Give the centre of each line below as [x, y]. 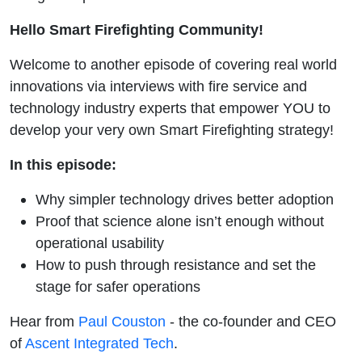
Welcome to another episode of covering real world [173, 64]
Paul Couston [122, 321]
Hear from [44, 321]
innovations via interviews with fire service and [158, 86]
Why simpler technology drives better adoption [185, 199]
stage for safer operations [118, 286]
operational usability [100, 242]
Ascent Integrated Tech [99, 343]
